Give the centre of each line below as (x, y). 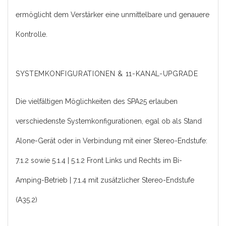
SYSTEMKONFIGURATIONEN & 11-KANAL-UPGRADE (107, 73)
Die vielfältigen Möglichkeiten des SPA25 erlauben (97, 101)
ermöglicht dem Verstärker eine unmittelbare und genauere (112, 14)
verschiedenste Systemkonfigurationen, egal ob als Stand (109, 121)
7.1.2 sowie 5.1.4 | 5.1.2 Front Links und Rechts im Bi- (99, 160)
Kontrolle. (32, 34)
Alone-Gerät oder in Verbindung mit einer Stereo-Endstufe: (111, 140)
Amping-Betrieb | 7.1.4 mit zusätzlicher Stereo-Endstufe (105, 180)
